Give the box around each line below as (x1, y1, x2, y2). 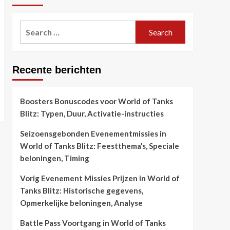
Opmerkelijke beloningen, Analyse (20, 198, 143, 207)
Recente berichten (12, 64, 101, 75)
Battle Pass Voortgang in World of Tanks (20, 218, 166, 227)
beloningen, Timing (20, 154, 89, 163)
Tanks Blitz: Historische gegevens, (20, 186, 143, 195)
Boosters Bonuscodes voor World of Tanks (20, 97, 173, 106)
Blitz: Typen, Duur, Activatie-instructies (20, 109, 164, 118)
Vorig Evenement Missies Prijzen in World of (20, 174, 180, 183)
